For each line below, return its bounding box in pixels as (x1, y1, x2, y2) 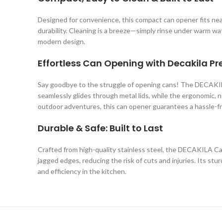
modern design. (38, 37, 85, 46)
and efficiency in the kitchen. (38, 167, 126, 176)
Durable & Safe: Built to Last (38, 122, 163, 135)
